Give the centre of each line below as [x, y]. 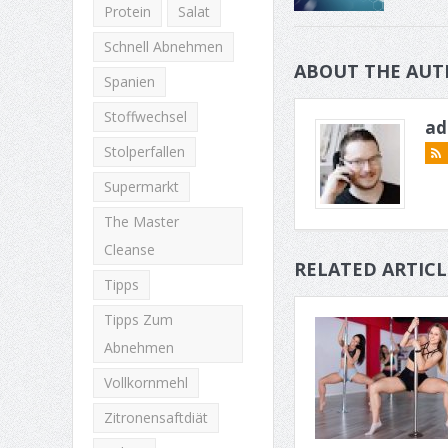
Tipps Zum [138, 319]
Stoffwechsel [145, 116]
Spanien [129, 81]
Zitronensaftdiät [155, 417]
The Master [141, 221]
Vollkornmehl [145, 382]
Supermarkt [141, 186]
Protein [127, 11]
